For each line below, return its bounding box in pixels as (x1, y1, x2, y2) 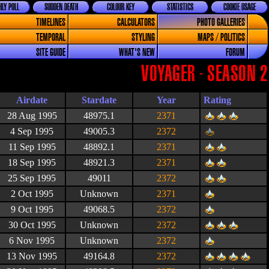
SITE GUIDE (35, 48, 65, 57)
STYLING (131, 33, 156, 42)
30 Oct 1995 (8, 220, 56, 230)
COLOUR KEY (107, 3, 134, 11)
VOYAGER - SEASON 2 (141, 64, 268, 84)
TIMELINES (35, 18, 65, 27)
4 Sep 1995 (10, 126, 53, 136)
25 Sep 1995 (8, 173, 56, 183)
